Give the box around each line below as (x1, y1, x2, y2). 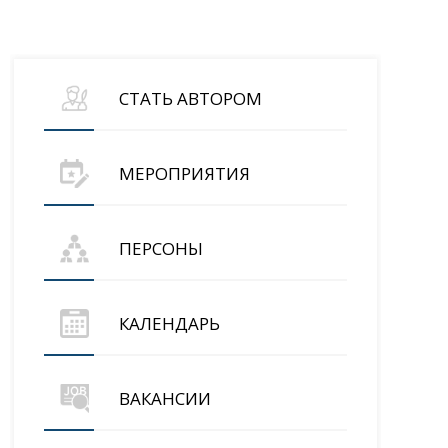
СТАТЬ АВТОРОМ (118, 87, 262, 111)
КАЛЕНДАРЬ (118, 312, 220, 336)
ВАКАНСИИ (118, 387, 211, 411)
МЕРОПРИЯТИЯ (118, 162, 250, 186)
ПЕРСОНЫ (118, 237, 203, 261)
